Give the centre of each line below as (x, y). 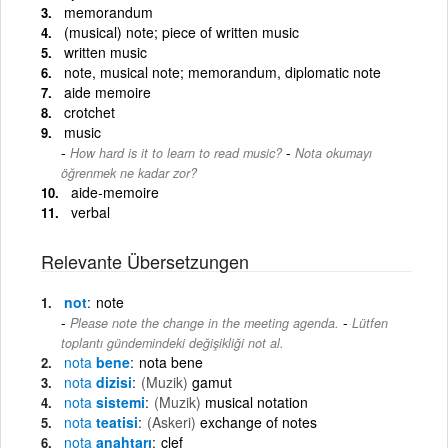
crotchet (89, 111)
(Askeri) (171, 421)
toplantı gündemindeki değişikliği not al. (172, 342)
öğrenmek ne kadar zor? (129, 172)
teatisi (115, 421)
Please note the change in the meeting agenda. (204, 322)
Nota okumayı (333, 152)
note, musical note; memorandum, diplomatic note (222, 71)
